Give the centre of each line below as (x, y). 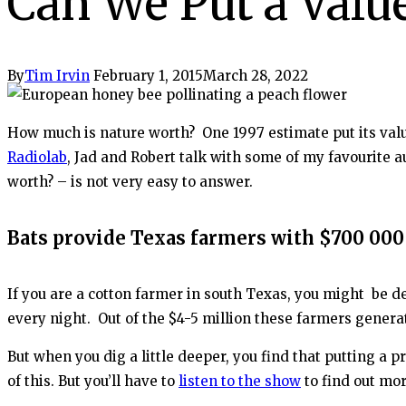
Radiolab (37, 158)
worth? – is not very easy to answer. (130, 182)
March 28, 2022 (256, 76)
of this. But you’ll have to (93, 381)
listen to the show (240, 381)
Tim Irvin (57, 76)
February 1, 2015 (148, 76)
